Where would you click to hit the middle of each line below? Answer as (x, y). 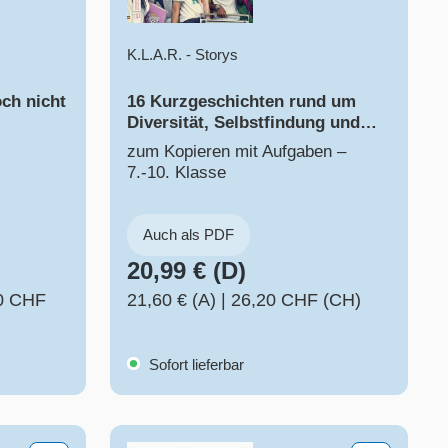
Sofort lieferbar (194, 365)
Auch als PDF (188, 235)
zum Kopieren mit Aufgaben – (236, 152)
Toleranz (161, 144)
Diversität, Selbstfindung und (243, 123)
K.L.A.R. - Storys (182, 55)
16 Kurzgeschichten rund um (241, 102)
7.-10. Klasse (176, 173)
